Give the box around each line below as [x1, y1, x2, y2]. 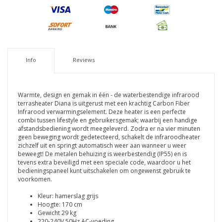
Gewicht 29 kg [38, 208, 76, 217]
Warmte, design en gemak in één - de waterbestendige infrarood [18, 90, 199, 99]
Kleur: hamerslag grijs [38, 191, 98, 200]
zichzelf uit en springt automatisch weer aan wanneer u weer [18, 141, 186, 150]
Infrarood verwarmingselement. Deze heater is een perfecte [18, 107, 186, 116]
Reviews [72, 55, 95, 63]
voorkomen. [18, 174, 52, 183]
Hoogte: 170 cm [38, 200, 82, 209]
